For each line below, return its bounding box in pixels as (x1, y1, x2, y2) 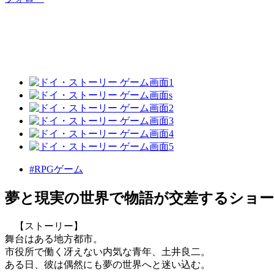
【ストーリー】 (5, 221, 83, 232)
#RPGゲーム (29, 164, 83, 175)
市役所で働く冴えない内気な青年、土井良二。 (5, 246, 210, 257)
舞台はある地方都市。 (5, 234, 103, 245)
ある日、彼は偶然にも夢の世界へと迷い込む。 (5, 259, 210, 270)
